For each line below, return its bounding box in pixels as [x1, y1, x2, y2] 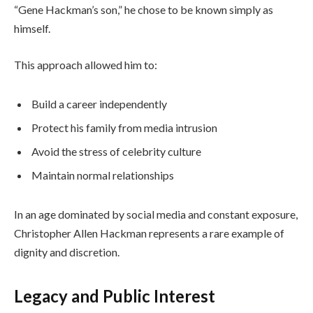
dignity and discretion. [14, 245, 119, 259]
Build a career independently [31, 96, 167, 110]
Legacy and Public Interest [14, 286, 215, 307]
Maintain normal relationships [31, 168, 174, 182]
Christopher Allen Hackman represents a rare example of [14, 226, 284, 240]
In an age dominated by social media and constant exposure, [14, 207, 298, 221]
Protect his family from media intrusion [31, 120, 217, 134]
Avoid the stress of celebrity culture [31, 144, 201, 158]
